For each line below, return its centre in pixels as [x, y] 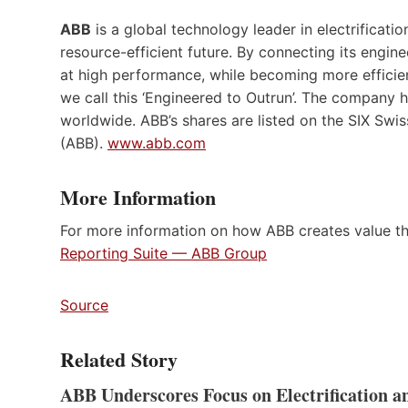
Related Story [119, 359]
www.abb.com [157, 143]
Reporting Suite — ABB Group [163, 253]
